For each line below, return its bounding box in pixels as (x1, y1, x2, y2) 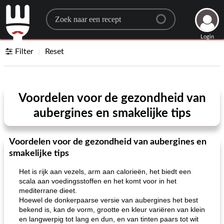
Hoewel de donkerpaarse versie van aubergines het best (19, 196, 198, 204)
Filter (15, 47, 34, 55)
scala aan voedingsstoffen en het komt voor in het (19, 177, 176, 185)
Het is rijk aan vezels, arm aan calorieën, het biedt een (19, 167, 191, 175)
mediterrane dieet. (19, 186, 77, 194)
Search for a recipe (45, 9, 144, 21)
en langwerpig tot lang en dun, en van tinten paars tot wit (19, 215, 198, 223)
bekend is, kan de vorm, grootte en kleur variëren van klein (19, 205, 205, 213)
